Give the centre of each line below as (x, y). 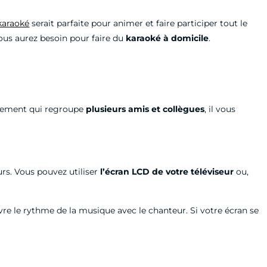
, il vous (220, 109)
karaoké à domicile (167, 38)
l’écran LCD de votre (145, 172)
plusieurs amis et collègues (145, 109)
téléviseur (212, 172)
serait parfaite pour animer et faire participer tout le (139, 23)
